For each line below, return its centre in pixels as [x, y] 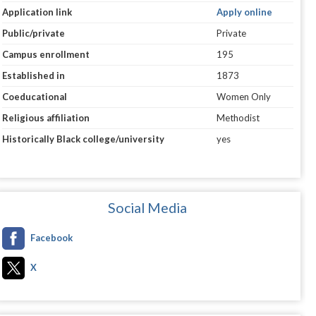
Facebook [51, 238]
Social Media [148, 208]
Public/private [33, 34]
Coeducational [34, 97]
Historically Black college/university [83, 139]
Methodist [238, 118]
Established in [33, 76]
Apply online [244, 12]
